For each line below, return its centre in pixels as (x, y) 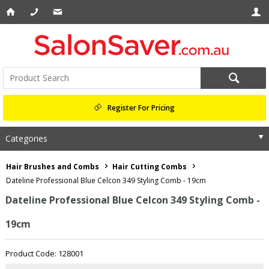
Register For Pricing (141, 107)
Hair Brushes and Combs (53, 166)
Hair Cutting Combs (150, 166)
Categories (26, 139)
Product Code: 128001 (44, 253)
